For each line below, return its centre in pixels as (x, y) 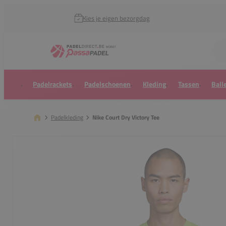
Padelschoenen (107, 84)
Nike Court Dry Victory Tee (126, 117)
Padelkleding (67, 117)
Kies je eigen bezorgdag (116, 18)
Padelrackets (52, 84)
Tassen (189, 84)
